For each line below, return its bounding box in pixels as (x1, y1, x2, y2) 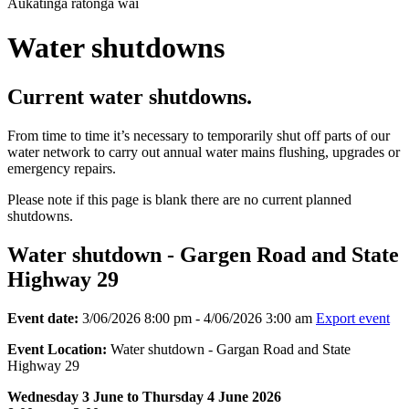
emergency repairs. (7, 160, 116, 176)
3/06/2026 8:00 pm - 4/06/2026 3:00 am (79, 309, 316, 326)
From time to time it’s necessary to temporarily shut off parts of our (7, 127, 390, 143)
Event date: (7, 309, 79, 326)
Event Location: (7, 341, 107, 357)
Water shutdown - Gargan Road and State (107, 341, 351, 357)
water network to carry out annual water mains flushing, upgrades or (7, 143, 400, 160)
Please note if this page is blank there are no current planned (7, 191, 351, 207)
